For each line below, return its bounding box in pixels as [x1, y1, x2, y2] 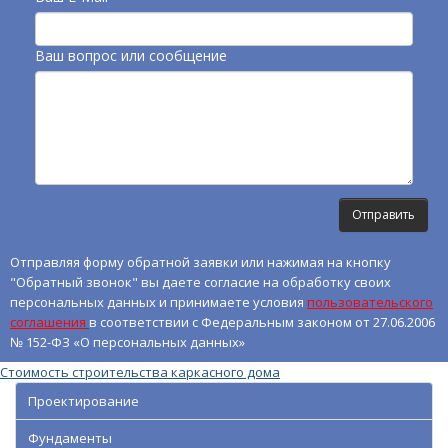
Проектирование [28, 391, 139, 410]
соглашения [10, 312, 86, 331]
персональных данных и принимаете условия [10, 292, 307, 311]
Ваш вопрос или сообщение [35, 45, 227, 65]
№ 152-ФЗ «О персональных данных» [10, 332, 245, 351]
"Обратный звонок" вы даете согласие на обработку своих [10, 272, 391, 291]
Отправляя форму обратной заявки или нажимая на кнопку [10, 252, 391, 271]
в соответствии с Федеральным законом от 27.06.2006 [89, 312, 435, 331]
